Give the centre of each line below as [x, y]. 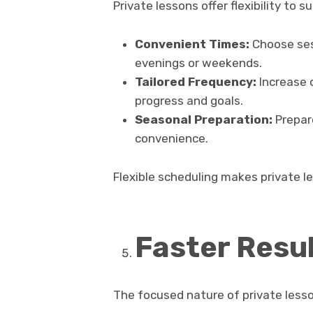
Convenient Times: [192, 44]
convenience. [171, 139]
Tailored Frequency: [195, 82]
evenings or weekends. [198, 63]
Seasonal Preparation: [203, 120]
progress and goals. [189, 101]
